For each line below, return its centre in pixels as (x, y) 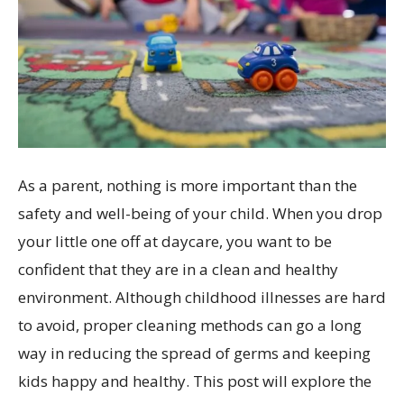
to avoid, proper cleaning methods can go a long (190, 325)
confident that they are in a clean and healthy (178, 269)
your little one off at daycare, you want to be (175, 241)
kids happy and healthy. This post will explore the (195, 381)
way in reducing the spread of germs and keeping (194, 353)
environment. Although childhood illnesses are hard (202, 297)
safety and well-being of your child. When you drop (200, 213)
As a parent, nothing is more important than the (188, 185)
